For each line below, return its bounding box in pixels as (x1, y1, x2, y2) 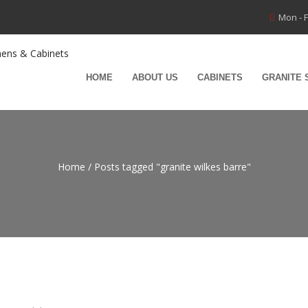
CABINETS (197, 72, 243, 82)
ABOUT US (132, 72, 178, 82)
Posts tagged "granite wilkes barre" (93, 160, 251, 173)
